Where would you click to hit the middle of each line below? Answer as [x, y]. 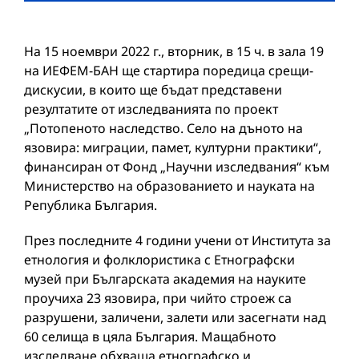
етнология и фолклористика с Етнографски [159, 260]
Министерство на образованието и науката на [169, 186]
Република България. [90, 205]
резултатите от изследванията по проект [151, 109]
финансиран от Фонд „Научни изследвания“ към [176, 167]
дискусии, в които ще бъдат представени [153, 90]
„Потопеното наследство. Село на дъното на [163, 128]
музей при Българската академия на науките [165, 279]
